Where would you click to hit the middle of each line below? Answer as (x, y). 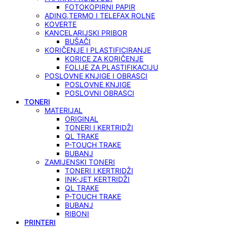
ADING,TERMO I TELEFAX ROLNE (100, 15)
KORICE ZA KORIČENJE (104, 59)
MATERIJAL (64, 110)
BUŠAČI (78, 41)
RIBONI (77, 214)
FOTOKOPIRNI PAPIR (100, 7)
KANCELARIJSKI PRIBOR (86, 33)
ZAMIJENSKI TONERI (80, 162)
